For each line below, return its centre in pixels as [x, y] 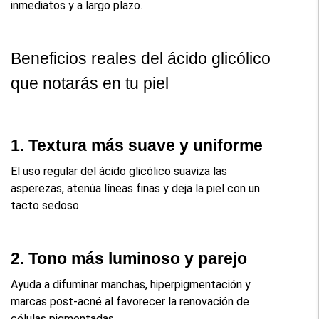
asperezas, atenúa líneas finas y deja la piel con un [136, 188]
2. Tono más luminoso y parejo [129, 258]
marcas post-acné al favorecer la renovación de [130, 301]
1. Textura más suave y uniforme [137, 145]
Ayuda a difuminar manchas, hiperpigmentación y [131, 284]
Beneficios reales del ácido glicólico [141, 58]
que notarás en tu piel [90, 83]
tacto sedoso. [46, 205]
